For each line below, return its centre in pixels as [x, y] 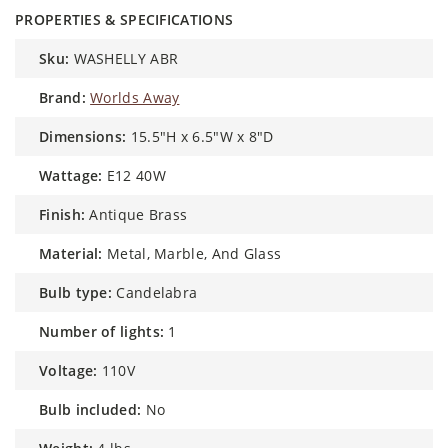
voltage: [73, 370]
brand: [67, 97]
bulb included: [95, 409]
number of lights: [107, 331]
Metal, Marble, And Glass [194, 253]
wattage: [77, 175]
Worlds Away [135, 97]
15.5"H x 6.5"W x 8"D [202, 136]
